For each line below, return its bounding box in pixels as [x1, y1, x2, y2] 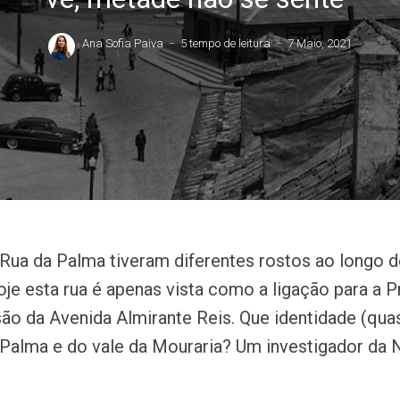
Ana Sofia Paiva [81, 37, 163, 50]
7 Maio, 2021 [287, 37, 352, 50]
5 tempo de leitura [179, 37, 271, 50]
